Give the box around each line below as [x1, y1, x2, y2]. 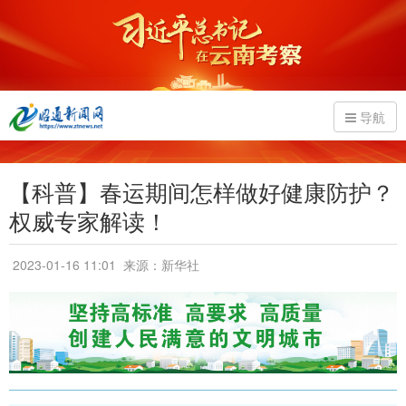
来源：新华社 [120, 256, 199, 274]
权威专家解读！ [9, 204, 168, 237]
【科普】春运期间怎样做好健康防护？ [9, 175, 394, 208]
